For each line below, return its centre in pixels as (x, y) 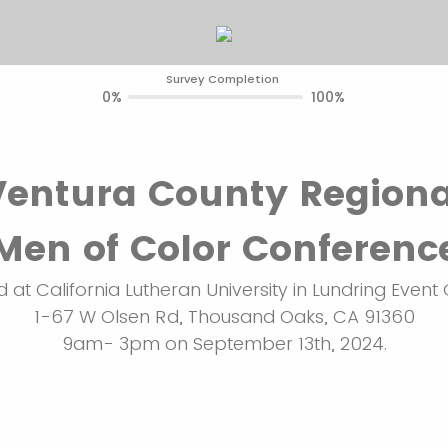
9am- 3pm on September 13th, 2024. (224, 343)
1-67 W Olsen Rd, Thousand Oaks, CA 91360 (224, 316)
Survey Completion (222, 79)
